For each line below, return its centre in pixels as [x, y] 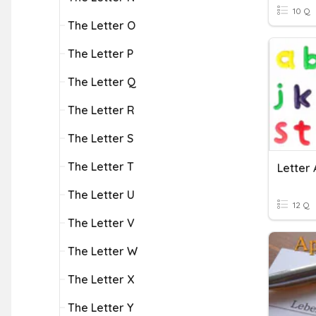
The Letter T [101, 166]
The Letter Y [101, 308]
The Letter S [101, 138]
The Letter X [101, 279]
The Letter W [103, 251]
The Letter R [101, 110]
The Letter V [101, 223]
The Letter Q [102, 82]
